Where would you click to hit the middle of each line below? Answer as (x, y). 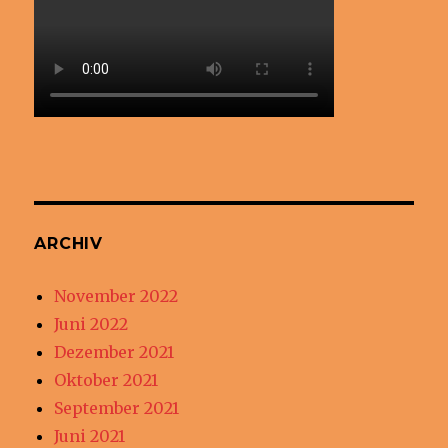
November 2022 (116, 295)
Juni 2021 (90, 435)
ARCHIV (68, 243)
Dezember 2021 (114, 351)
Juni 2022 (91, 323)
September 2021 (117, 407)
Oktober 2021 (106, 379)
